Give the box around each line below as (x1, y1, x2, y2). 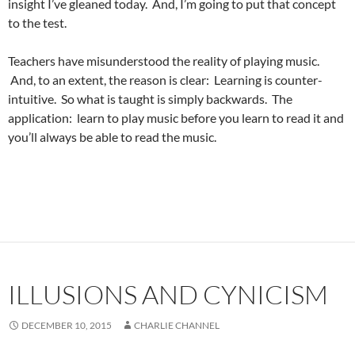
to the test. (8, 15, 67, 31)
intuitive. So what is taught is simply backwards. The (8, 91, 292, 107)
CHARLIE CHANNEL (134, 319, 219, 332)
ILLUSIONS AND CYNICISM (8, 278, 328, 311)
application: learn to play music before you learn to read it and (8, 110, 344, 126)
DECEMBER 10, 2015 (21, 319, 112, 332)
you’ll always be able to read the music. (8, 129, 216, 145)
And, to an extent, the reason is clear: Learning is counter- (8, 72, 323, 88)
